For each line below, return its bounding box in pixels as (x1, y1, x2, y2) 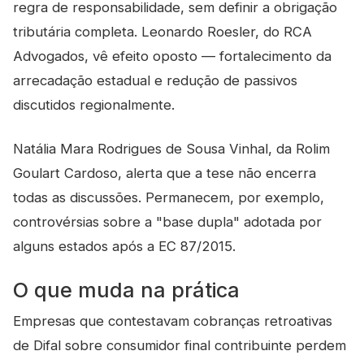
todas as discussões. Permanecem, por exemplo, (13, 189, 324, 206)
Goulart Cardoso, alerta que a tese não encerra (13, 165, 316, 181)
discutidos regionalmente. (13, 97, 175, 113)
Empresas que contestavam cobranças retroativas (13, 313, 332, 329)
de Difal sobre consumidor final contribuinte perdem (13, 337, 346, 353)
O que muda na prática (13, 278, 240, 302)
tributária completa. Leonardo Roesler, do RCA (13, 24, 312, 40)
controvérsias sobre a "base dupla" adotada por (13, 214, 322, 230)
